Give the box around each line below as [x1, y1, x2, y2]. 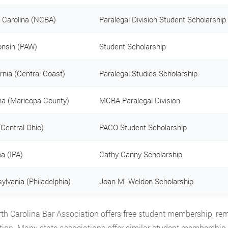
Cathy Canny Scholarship [99, 149, 182, 159]
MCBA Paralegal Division [99, 95, 180, 105]
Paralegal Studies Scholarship [99, 68, 197, 78]
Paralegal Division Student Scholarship [99, 14, 226, 24]
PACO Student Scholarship [99, 122, 187, 132]
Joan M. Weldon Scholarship [99, 176, 193, 186]
